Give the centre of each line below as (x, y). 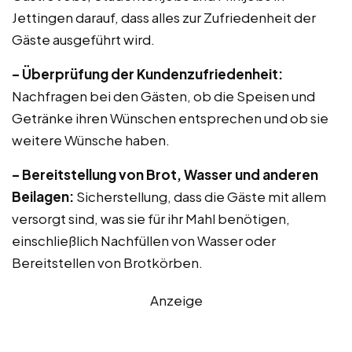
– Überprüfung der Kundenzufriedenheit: (147, 74)
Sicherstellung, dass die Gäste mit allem (200, 196)
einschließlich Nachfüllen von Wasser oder (144, 240)
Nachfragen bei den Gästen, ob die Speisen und (163, 96)
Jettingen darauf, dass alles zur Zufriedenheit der (164, 17)
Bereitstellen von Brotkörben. (107, 262)
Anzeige (176, 300)
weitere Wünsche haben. (91, 140)
